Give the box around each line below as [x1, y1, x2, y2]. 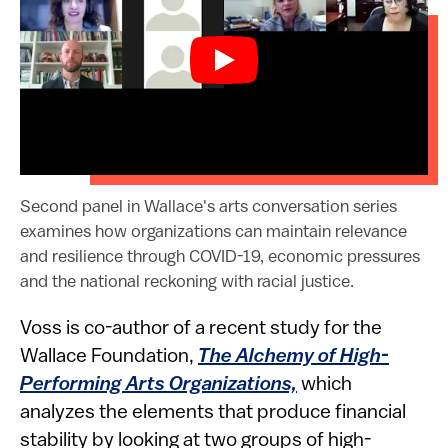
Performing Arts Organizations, [20, 374, 297, 395]
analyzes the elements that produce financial [20, 402, 406, 423]
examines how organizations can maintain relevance [20, 223, 407, 241]
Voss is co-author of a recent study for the [20, 318, 382, 339]
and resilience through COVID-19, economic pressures [20, 248, 420, 266]
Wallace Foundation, [20, 346, 198, 367]
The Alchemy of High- [198, 346, 389, 367]
